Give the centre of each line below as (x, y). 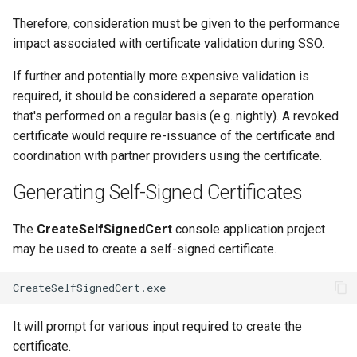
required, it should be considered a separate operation (163, 96)
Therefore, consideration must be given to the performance (177, 24)
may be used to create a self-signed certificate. (145, 249)
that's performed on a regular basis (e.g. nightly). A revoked (176, 116)
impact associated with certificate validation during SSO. (169, 43)
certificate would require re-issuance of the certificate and (174, 136)
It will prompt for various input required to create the (157, 326)
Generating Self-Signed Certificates (158, 192)
